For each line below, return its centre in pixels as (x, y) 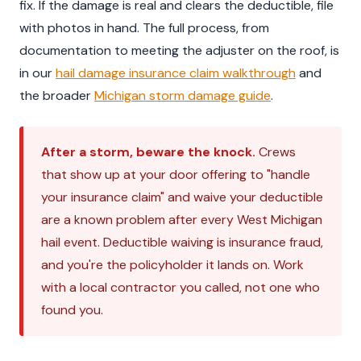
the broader (57, 95)
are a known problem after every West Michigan (182, 219)
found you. (72, 309)
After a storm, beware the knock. (148, 151)
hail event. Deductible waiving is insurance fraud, (182, 242)
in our (37, 73)
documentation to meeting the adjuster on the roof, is (179, 50)
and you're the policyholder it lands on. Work (172, 264)
